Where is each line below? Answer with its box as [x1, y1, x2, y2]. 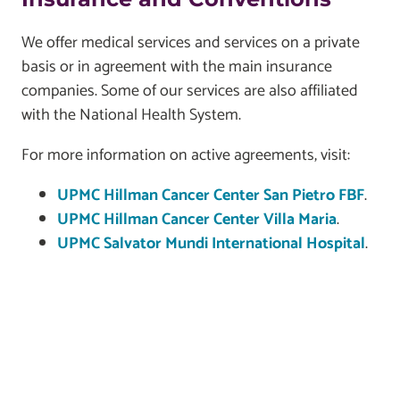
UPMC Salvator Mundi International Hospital [57, 229, 365, 257]
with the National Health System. [21, 101, 241, 129]
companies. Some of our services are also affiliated [21, 77, 358, 104]
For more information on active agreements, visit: [21, 141, 350, 169]
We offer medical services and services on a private [21, 29, 360, 56]
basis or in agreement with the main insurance [21, 53, 332, 80]
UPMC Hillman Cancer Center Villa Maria [57, 205, 337, 233]
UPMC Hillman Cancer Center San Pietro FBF [57, 181, 364, 209]
